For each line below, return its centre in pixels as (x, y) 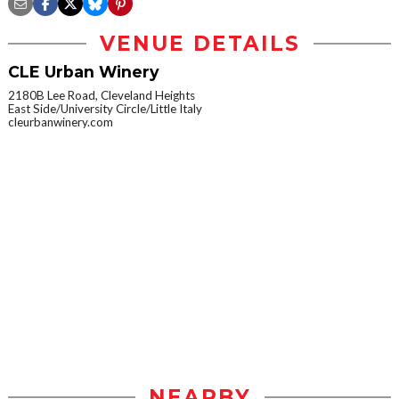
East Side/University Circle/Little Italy (105, 109)
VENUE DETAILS (199, 44)
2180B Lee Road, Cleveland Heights (102, 95)
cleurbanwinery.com (61, 122)
